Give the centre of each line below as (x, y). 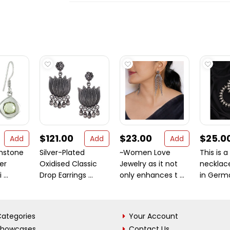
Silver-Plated (62, 152)
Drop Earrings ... (66, 175)
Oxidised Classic (68, 164)
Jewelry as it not (149, 164)
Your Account (154, 216)
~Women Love (145, 152)
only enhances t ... (152, 175)
